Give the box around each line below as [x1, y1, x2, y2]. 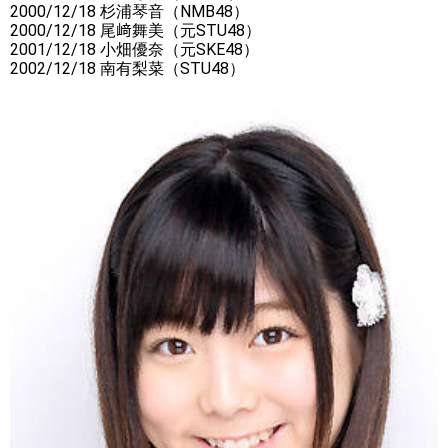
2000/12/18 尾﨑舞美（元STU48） [10, 21, 261, 41]
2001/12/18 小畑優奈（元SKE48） [10, 40, 259, 60]
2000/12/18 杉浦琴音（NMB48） [10, 2, 249, 22]
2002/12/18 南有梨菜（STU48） [10, 59, 245, 79]
